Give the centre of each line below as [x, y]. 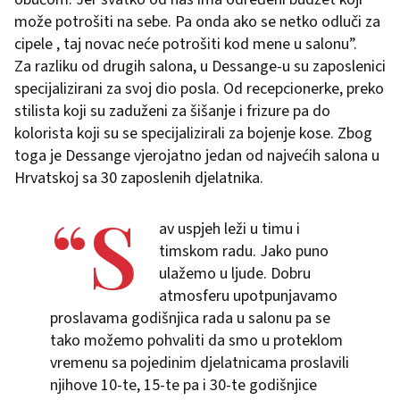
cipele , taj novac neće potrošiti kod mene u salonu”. [186, 44]
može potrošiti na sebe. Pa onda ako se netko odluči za [197, 21]
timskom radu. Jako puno [244, 251]
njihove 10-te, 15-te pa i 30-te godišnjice [183, 385]
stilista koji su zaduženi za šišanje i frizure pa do [172, 111]
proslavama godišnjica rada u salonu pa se [190, 318]
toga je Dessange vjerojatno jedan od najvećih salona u [197, 155]
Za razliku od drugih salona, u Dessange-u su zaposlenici [200, 66]
